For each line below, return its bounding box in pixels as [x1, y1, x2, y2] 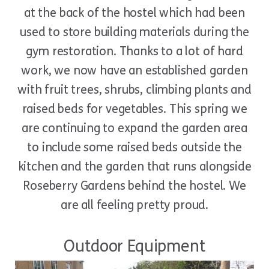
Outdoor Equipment [64, 237, 205, 256]
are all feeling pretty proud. [60, 198, 209, 213]
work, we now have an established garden [21, 64, 248, 78]
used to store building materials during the [20, 25, 249, 40]
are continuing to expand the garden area [21, 121, 248, 136]
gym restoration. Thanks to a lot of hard [26, 44, 243, 59]
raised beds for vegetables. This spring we [22, 102, 247, 116]
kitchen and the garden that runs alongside [17, 160, 252, 174]
